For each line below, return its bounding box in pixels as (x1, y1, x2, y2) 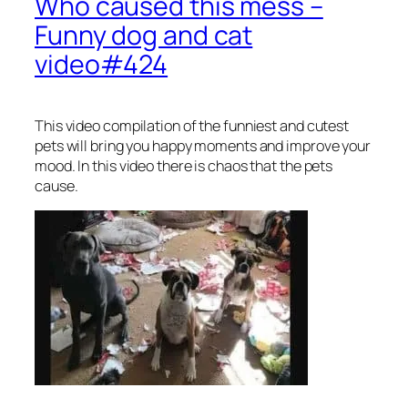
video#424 (35, 46, 168, 83)
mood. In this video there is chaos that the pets (35, 156, 333, 177)
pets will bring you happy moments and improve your (35, 136, 371, 157)
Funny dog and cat (35, 17, 253, 54)
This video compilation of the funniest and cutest (35, 116, 350, 137)
